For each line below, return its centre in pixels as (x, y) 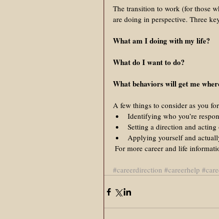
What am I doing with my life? (162, 41)
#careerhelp (182, 170)
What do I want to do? (149, 62)
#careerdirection (138, 170)
